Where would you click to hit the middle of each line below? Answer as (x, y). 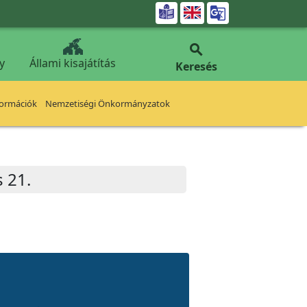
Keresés (196, 66)
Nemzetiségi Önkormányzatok (108, 103)
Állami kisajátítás (73, 63)
